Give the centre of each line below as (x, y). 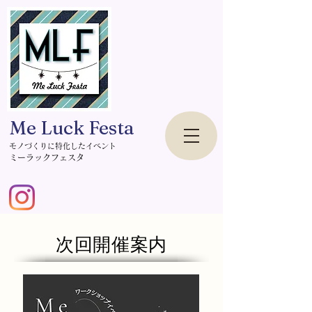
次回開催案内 (111, 244)
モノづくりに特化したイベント (63, 146)
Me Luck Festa (72, 128)
